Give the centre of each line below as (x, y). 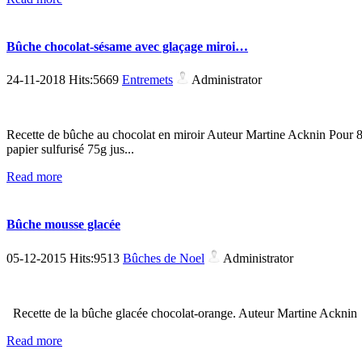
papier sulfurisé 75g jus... (70, 149)
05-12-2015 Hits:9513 (65, 258)
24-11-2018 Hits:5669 (64, 80)
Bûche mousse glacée (63, 225)
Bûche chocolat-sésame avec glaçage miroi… (127, 46)
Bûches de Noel (164, 258)
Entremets (147, 80)
